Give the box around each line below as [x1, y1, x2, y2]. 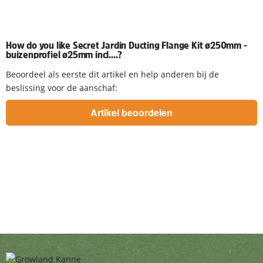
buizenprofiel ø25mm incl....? [6, 50, 123, 60]
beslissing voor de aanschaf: [6, 82, 117, 93]
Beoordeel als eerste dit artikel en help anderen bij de [6, 68, 219, 80]
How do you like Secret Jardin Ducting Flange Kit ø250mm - [6, 41, 247, 50]
